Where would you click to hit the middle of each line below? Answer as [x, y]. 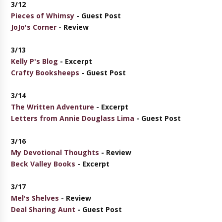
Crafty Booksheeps [45, 73]
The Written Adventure [53, 107]
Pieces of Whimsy [43, 16]
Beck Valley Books [43, 164]
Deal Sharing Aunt [43, 209]
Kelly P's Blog [35, 61]
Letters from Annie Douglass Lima [73, 118]
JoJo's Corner [34, 27]
